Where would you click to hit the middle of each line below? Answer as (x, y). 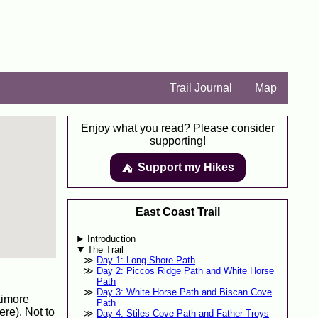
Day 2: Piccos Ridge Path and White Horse (185, 271)
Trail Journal (201, 88)
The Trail (106, 250)
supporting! (178, 141)
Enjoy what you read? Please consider (178, 128)
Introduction (112, 239)
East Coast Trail (178, 212)
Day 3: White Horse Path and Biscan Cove (184, 292)
